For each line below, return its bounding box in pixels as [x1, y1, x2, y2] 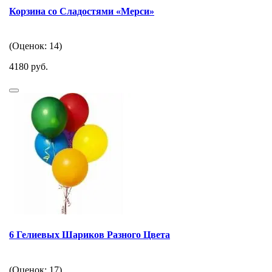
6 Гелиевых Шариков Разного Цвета [9, 229, 170, 240]
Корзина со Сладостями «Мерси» [9, 5, 154, 16]
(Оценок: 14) [9, 40, 62, 51]
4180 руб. [9, 61, 48, 72]
